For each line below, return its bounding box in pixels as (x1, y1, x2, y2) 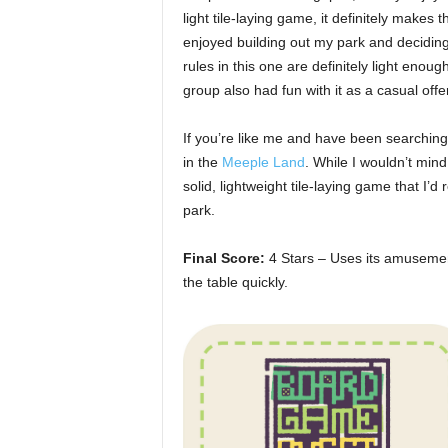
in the (182, 153, 222, 170)
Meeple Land (221, 153, 305, 170)
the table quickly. (182, 273, 288, 290)
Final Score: (182, 249, 265, 266)
